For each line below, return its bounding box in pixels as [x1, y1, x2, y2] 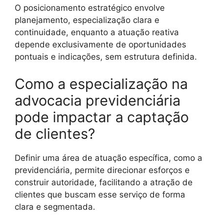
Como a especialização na [15, 75, 188, 92]
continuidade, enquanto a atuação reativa [15, 27, 179, 38]
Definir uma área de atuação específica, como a [15, 153, 202, 163]
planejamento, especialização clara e [15, 15, 159, 25]
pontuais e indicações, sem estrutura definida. [15, 52, 197, 62]
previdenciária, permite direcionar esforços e [15, 165, 190, 175]
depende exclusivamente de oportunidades [15, 40, 186, 50]
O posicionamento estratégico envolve [15, 3, 165, 13]
